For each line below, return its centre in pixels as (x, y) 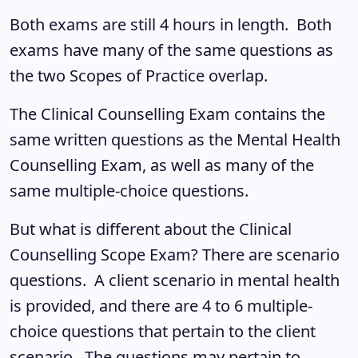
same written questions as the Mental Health (175, 139)
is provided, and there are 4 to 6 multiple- (161, 306)
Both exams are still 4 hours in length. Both (171, 24)
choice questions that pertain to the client (163, 331)
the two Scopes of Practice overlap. (145, 76)
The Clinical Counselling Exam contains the (167, 114)
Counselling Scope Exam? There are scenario (175, 255)
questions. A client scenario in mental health (175, 280)
